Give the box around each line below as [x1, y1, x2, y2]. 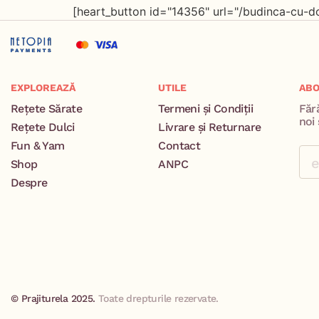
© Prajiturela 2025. [11, 292, 99, 304]
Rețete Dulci [11, 120, 75, 134]
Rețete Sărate [11, 101, 83, 115]
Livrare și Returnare [158, 120, 261, 134]
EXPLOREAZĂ [11, 81, 75, 93]
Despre [11, 175, 48, 189]
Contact [158, 138, 201, 152]
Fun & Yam [11, 138, 65, 152]
